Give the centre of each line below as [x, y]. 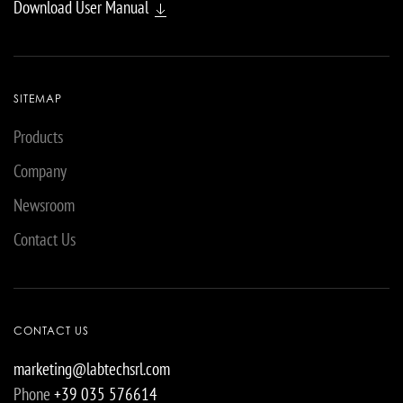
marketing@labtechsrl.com [92, 369]
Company [40, 171]
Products [38, 137]
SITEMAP [38, 99]
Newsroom [44, 206]
